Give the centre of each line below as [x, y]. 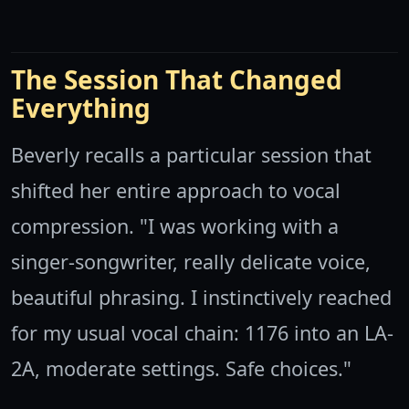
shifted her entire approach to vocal [176, 190]
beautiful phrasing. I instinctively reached [201, 297]
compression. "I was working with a [175, 225]
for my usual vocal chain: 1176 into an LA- [202, 332]
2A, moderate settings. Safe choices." [181, 368]
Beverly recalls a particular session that [191, 154]
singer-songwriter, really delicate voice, [191, 261]
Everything [81, 107]
